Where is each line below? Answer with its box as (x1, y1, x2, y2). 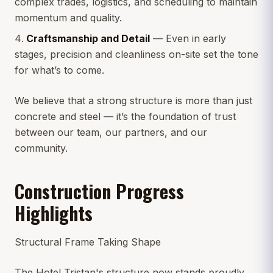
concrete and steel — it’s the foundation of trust (15, 110, 236, 122)
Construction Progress (15, 177, 184, 205)
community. (15, 141, 68, 154)
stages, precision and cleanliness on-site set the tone (15, 48, 258, 60)
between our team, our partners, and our (15, 126, 207, 138)
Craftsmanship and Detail (26, 32, 150, 44)
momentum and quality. (15, 11, 122, 24)
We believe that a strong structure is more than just (15, 94, 252, 107)
